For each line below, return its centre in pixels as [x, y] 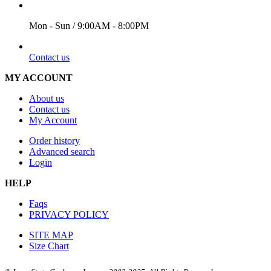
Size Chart [49, 246]
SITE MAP [51, 235]
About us [47, 98]
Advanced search [62, 151]
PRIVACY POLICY [69, 214]
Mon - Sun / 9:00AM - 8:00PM [89, 25]
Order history [54, 140]
